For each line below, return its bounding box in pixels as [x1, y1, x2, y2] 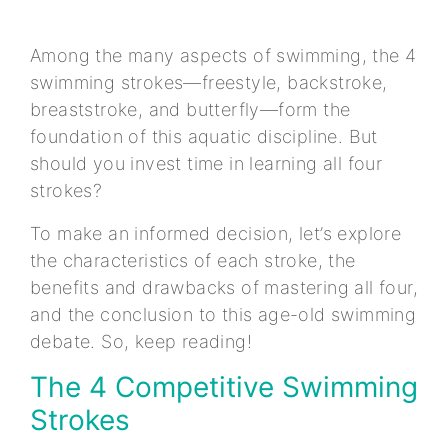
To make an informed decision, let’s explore [30, 223, 402, 245]
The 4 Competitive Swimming [30, 370, 418, 405]
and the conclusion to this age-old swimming [30, 304, 417, 326]
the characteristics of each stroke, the [30, 250, 356, 272]
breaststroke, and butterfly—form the [30, 99, 351, 121]
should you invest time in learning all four [30, 153, 383, 175]
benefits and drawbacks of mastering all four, [30, 277, 418, 299]
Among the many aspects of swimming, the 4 [30, 45, 417, 67]
